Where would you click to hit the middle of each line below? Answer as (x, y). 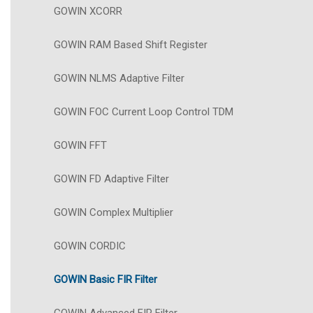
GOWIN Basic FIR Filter (105, 280)
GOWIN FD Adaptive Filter (111, 179)
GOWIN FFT (80, 146)
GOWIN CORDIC (90, 246)
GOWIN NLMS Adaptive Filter (119, 79)
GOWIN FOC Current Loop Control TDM (144, 112)
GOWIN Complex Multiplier (114, 213)
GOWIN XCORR (88, 12)
